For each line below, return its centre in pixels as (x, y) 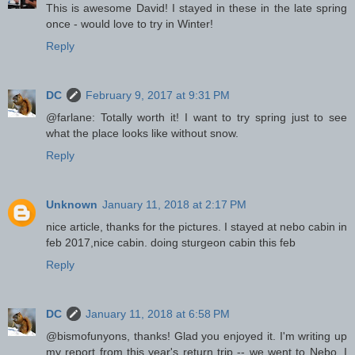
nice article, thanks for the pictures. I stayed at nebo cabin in (197, 227)
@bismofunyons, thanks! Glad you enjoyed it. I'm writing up (197, 336)
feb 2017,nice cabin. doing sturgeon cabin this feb (171, 243)
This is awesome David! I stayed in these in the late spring (197, 8)
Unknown (72, 205)
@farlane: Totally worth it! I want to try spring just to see (197, 118)
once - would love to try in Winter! (130, 24)
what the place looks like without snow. (142, 134)
